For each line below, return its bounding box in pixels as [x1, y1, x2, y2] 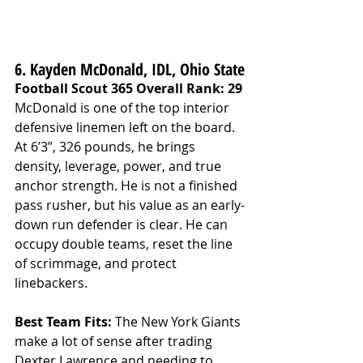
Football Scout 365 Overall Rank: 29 [15, 79, 242, 98]
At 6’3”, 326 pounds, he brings [15, 138, 199, 156]
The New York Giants [115, 313, 244, 331]
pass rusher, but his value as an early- [15, 196, 245, 215]
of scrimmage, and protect [15, 254, 180, 273]
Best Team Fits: [15, 313, 115, 331]
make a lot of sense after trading [15, 332, 216, 351]
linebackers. [15, 274, 88, 293]
